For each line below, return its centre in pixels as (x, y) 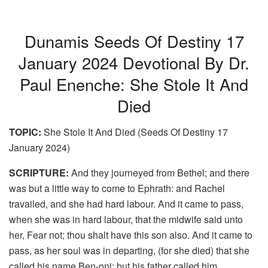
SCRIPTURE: (39, 173)
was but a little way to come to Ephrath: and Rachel (117, 188)
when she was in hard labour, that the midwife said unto (126, 220)
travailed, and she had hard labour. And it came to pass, (126, 204)
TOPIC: (25, 132)
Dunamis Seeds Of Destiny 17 (134, 41)
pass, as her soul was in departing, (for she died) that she (129, 251)
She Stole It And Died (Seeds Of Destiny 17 (135, 132)
